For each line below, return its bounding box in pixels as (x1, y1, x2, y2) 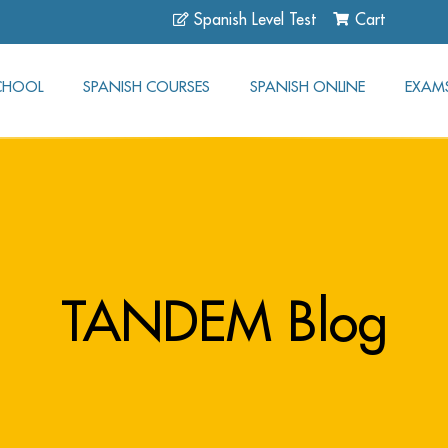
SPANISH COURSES (82, 76, 210, 96)
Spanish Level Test (194, 9, 317, 29)
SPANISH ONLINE (249, 76, 365, 96)
